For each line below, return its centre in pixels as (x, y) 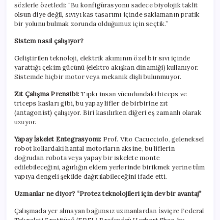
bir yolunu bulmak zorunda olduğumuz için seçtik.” (91, 24)
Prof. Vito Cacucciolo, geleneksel (153, 139)
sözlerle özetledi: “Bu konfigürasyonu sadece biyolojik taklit (106, 5)
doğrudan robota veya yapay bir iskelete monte (87, 158)
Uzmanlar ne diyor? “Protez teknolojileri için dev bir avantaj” (108, 194)
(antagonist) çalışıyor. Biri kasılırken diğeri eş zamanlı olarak (108, 113)
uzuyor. (26, 122)
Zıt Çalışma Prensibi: (47, 94)
